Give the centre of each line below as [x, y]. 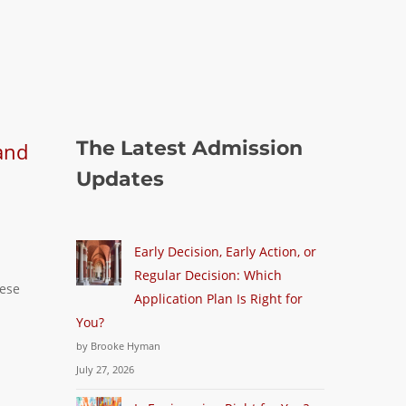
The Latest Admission [190, 148]
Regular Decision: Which [208, 275]
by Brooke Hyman [119, 346]
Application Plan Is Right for [219, 299]
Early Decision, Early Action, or [226, 251]
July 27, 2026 [106, 369]
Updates [121, 179]
